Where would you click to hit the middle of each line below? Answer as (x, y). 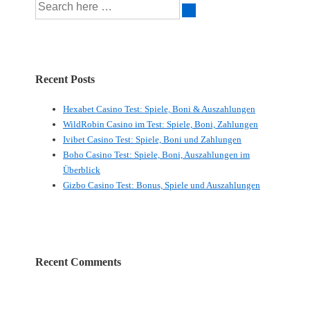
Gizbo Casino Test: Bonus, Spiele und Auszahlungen (162, 185)
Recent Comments (78, 262)
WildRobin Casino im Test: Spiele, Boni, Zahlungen (161, 124)
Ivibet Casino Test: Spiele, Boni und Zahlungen (152, 139)
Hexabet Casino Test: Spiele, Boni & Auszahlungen (159, 109)
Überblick (82, 170)
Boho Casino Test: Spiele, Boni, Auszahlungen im (156, 154)
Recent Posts (65, 80)
